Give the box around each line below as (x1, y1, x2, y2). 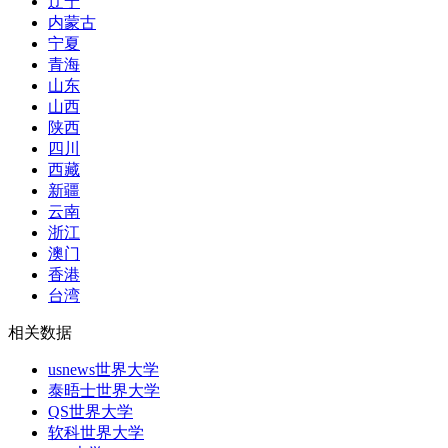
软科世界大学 (48, 423, 144, 441)
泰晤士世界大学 (48, 381, 160, 399)
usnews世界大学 (48, 360, 159, 378)
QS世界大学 (48, 402, 133, 420)
